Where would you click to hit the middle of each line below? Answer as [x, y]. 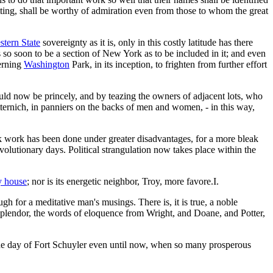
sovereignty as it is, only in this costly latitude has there [147, 42]
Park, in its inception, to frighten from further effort [168, 64]
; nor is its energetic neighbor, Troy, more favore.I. [123, 181]
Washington [47, 64]
